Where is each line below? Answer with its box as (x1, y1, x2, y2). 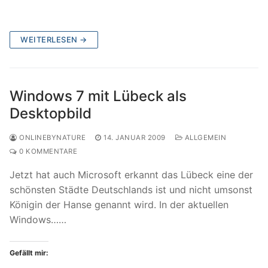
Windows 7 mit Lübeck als (10, 87, 187, 105)
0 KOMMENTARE (17, 147, 77, 156)
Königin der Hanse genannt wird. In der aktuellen (10, 199, 229, 211)
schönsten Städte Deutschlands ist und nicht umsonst (10, 184, 252, 196)
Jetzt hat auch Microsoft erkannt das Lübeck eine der (10, 169, 253, 181)
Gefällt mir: (10, 248, 48, 257)
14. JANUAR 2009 (103, 133, 166, 142)
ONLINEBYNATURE (17, 133, 86, 142)
